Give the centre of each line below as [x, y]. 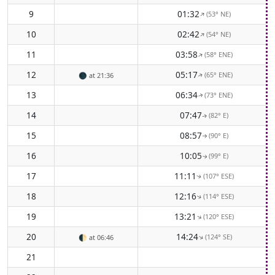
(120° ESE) [219, 217]
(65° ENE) [219, 75]
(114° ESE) [219, 196]
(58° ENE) [219, 55]
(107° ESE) [219, 176]
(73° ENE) [219, 95]
